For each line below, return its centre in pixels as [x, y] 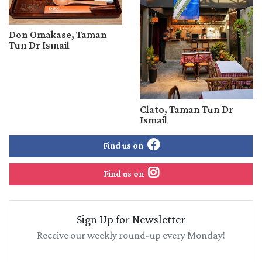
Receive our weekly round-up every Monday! [131, 235]
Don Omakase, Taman [58, 35]
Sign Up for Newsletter [131, 219]
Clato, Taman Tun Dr [187, 109]
